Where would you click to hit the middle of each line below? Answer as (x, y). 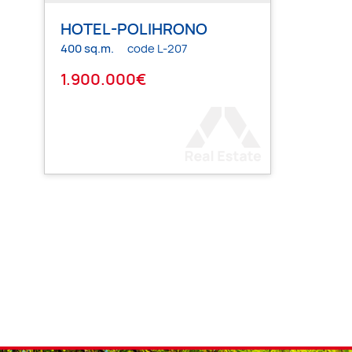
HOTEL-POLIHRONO (134, 28)
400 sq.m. (87, 48)
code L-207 (157, 48)
